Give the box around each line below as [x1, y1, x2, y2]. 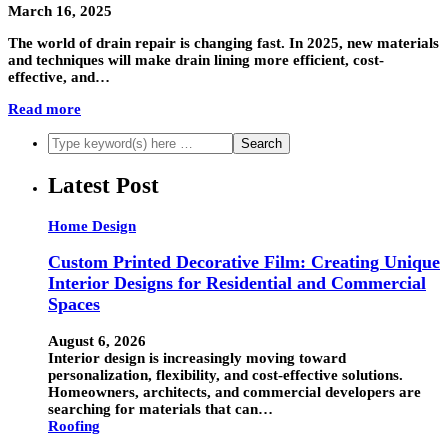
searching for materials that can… [48, 400, 273, 417]
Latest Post [48, 172, 159, 198]
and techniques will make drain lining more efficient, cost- [8, 52, 384, 69]
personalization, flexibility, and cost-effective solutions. [48, 366, 403, 383]
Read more [8, 101, 81, 118]
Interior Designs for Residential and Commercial [48, 273, 426, 294]
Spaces [48, 294, 100, 315]
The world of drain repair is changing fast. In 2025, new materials [8, 35, 439, 52]
